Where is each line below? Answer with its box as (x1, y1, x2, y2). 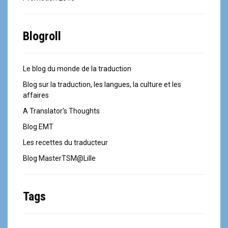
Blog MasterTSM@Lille (23, 154, 96, 163)
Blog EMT (23, 123, 53, 131)
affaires (23, 91, 49, 100)
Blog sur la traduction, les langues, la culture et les (23, 80, 181, 89)
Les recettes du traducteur (23, 138, 108, 147)
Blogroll (23, 29, 61, 44)
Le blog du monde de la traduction (23, 65, 131, 73)
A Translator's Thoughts (23, 107, 100, 116)
